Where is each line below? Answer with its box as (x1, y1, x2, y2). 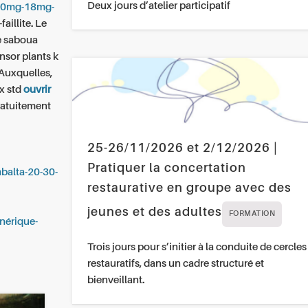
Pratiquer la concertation (87, 162, 246, 175)
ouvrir (23, 84, 52, 95)
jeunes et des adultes (87, 206, 222, 219)
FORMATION (228, 210, 276, 219)
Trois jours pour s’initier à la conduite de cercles (87, 242, 307, 253)
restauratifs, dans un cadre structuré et (87, 258, 264, 269)
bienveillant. (87, 275, 144, 286)
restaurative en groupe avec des (87, 182, 291, 195)
